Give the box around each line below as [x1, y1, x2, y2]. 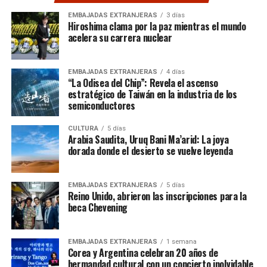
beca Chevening [67, 200, 130, 215]
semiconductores [67, 98, 135, 113]
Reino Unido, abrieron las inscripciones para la [67, 188, 247, 203]
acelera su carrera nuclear [67, 30, 172, 45]
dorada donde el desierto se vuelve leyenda [67, 143, 233, 158]
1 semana [166, 237, 197, 246]
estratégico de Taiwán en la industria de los [67, 86, 237, 101]
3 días [166, 11, 185, 19]
